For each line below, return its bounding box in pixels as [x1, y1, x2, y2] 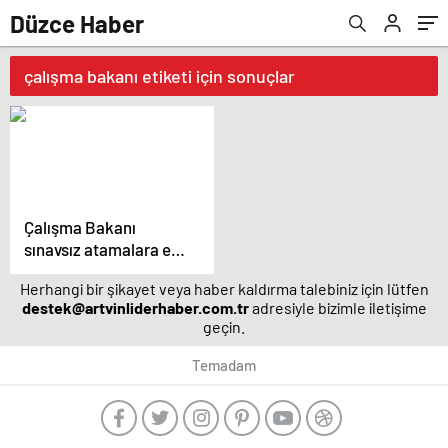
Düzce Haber [10, 8, 144, 38]
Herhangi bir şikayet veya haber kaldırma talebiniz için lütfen [19, 279, 429, 298]
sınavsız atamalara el [24, 239, 175, 259]
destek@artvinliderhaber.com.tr [21, 298, 249, 317]
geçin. [203, 317, 245, 336]
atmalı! [24, 261, 76, 281]
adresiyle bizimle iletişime [248, 298, 427, 317]
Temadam [192, 356, 256, 374]
